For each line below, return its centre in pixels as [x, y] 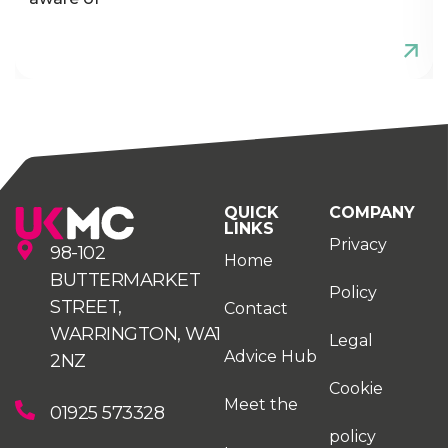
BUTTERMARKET [125, 279]
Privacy [357, 244]
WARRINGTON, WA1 [135, 333]
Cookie [355, 388]
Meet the [261, 404]
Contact [256, 308]
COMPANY [371, 212]
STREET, [86, 306]
